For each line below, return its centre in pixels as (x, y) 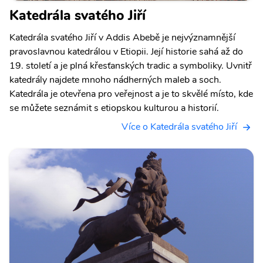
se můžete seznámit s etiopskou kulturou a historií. (114, 108)
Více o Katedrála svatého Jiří (179, 127)
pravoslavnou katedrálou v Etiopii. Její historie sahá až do (126, 52)
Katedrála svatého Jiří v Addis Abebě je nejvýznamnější (122, 38)
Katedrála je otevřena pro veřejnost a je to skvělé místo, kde (131, 94)
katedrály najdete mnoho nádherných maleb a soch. (115, 80)
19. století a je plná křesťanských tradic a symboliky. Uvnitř (131, 66)
